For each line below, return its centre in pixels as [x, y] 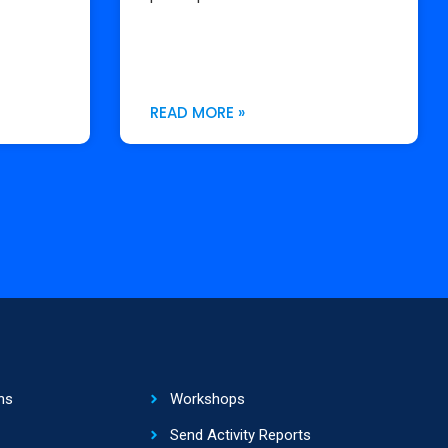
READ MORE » [197, 112]
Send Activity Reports [240, 434]
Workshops [207, 398]
